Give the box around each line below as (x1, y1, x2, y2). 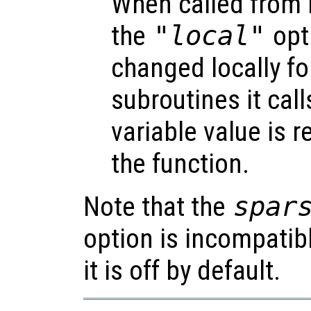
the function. (111, 147, 249, 180)
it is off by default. (83, 254, 280, 287)
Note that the (83, 190, 232, 223)
